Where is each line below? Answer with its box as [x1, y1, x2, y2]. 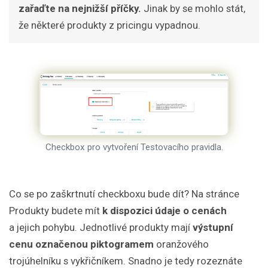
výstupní [193, 221, 233, 233]
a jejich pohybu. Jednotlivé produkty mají [9, 221, 193, 233]
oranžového [154, 237, 209, 250]
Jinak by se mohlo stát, [144, 2, 245, 14]
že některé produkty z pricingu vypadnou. [19, 19, 200, 31]
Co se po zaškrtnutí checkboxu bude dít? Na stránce [9, 187, 239, 200]
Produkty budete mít [9, 204, 102, 217]
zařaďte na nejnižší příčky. [19, 2, 144, 14]
